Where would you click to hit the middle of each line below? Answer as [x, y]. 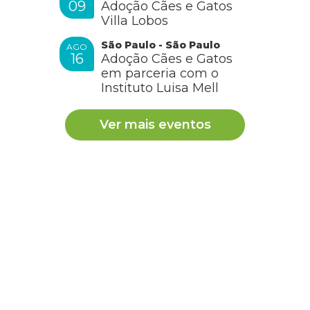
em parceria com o [160, 73]
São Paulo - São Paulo [161, 45]
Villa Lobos [135, 20]
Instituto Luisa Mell [160, 88]
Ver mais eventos [155, 124]
